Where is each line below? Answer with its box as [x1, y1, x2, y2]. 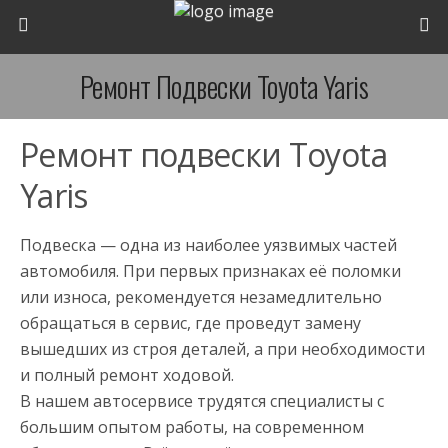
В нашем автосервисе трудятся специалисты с [20, 390, 384, 412]
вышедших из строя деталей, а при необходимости [20, 338, 425, 360]
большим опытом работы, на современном [20, 416, 364, 438]
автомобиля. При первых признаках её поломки [20, 260, 401, 282]
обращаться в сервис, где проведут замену [20, 312, 361, 334]
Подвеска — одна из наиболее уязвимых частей [20, 234, 397, 256]
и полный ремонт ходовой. [20, 364, 234, 386]
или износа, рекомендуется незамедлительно [20, 286, 382, 308]
